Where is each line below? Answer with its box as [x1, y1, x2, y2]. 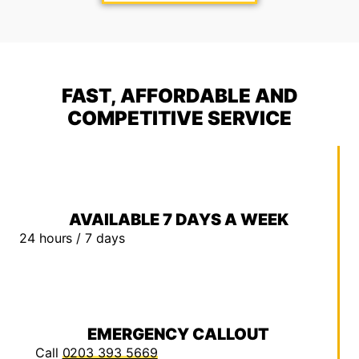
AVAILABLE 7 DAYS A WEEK [68, 210, 288, 230]
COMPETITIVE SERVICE [67, 107, 292, 131]
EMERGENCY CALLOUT [87, 325, 269, 345]
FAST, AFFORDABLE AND [61, 84, 298, 108]
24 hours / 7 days [19, 230, 125, 247]
